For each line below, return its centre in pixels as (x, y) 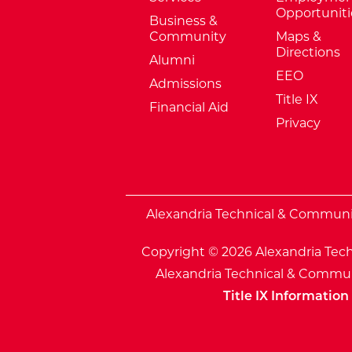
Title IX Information (286, 296)
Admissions (185, 84)
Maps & (298, 37)
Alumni (172, 60)
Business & (183, 21)
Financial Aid (189, 107)
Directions (308, 52)
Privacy (298, 123)
